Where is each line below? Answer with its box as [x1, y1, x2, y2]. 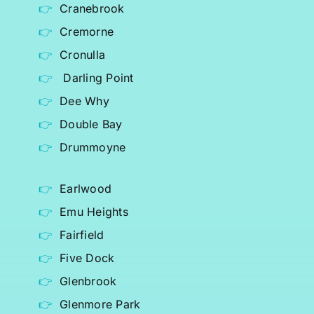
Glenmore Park [60, 297, 141, 312]
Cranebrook [60, 1, 125, 16]
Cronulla [60, 48, 106, 62]
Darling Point [63, 71, 134, 86]
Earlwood [60, 182, 112, 196]
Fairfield [60, 228, 104, 243]
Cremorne [60, 25, 114, 39]
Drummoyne [60, 140, 126, 155]
